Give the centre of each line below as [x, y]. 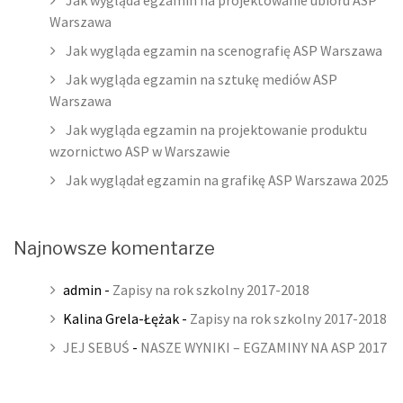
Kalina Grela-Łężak [121, 318]
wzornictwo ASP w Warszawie [140, 151]
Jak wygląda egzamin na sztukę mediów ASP [201, 79]
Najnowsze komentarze [114, 248]
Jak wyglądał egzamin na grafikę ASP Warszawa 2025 [227, 180]
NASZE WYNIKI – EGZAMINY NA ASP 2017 [264, 347]
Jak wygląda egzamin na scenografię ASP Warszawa [224, 50]
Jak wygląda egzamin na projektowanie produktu [216, 130]
